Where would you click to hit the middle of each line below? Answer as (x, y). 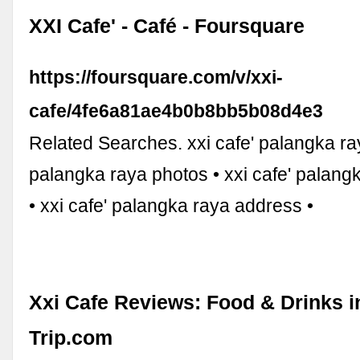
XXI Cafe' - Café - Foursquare (167, 27)
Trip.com (71, 337)
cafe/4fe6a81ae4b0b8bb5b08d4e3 (176, 111)
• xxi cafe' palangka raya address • (172, 206)
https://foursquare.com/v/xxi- (156, 78)
